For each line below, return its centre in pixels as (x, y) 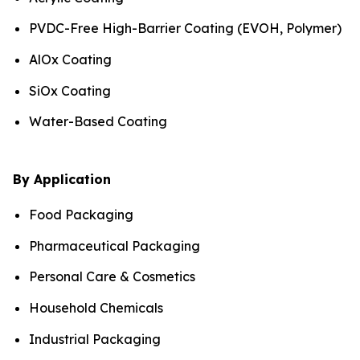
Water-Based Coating (98, 122)
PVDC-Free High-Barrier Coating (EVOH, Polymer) (185, 29)
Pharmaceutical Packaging (115, 245)
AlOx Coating (70, 59)
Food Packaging (81, 215)
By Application (62, 180)
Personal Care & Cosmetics (112, 277)
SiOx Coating (70, 90)
